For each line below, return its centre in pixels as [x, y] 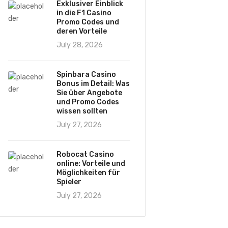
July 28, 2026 [80, 45]
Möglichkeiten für [88, 173]
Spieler [69, 182]
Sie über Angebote [89, 93]
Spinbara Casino [86, 75]
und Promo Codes [88, 102]
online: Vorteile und [91, 164]
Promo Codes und [88, 22]
